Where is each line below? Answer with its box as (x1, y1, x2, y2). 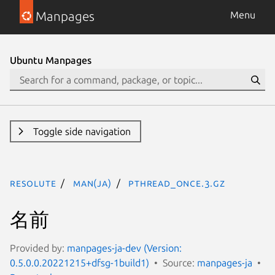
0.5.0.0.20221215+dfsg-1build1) (10, 257, 149, 268)
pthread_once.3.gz (128, 177, 225, 188)
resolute (10, 177, 56, 188)
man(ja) (73, 177, 112, 188)
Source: (163, 257, 197, 268)
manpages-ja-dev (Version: (67, 242, 182, 254)
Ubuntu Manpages (10, 55, 91, 66)
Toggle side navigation (33, 126, 131, 137)
